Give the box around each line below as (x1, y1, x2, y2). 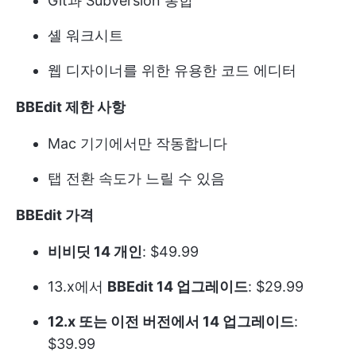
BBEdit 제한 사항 (16, 98, 126, 115)
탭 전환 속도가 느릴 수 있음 (48, 169, 225, 187)
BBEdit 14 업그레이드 (107, 277, 248, 295)
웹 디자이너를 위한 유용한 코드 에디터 (48, 61, 296, 79)
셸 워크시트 (48, 26, 123, 44)
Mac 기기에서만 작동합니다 (48, 134, 227, 152)
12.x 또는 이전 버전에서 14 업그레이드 (48, 312, 294, 330)
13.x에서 (48, 277, 107, 295)
